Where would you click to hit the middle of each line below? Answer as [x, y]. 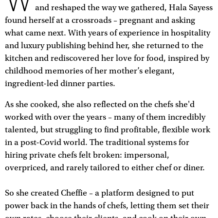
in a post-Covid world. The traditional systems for [97, 143]
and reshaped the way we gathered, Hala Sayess [124, 8]
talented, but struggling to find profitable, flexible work [108, 130]
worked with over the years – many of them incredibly [105, 118]
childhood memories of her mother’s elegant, [90, 71]
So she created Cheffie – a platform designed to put [100, 193]
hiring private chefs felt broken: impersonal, [87, 155]
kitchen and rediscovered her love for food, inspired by [107, 58]
